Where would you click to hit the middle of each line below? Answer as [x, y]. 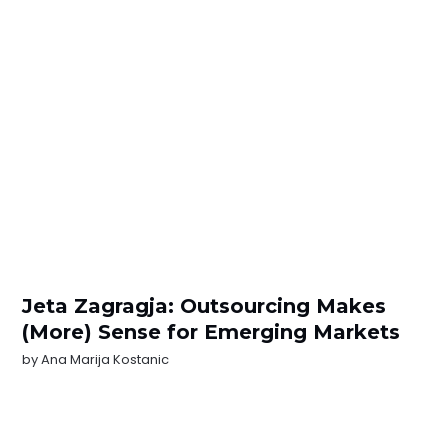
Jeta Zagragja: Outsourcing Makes [204, 306]
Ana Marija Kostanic [105, 359]
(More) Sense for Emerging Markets [211, 332]
